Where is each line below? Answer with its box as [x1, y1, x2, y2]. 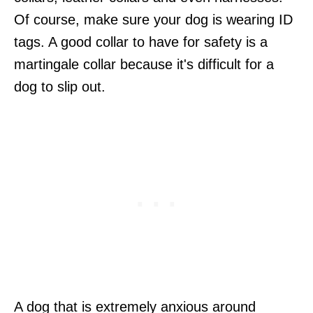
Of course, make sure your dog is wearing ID [14, 11, 293, 27]
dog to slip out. [14, 78, 105, 94]
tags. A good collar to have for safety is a [14, 34, 268, 50]
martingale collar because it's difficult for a [14, 56, 274, 72]
